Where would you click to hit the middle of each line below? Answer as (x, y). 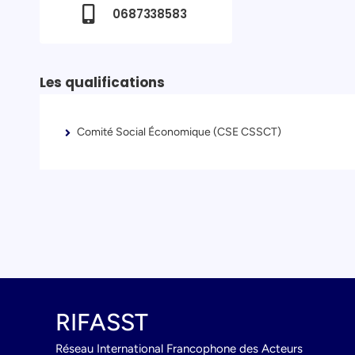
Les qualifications (103, 82)
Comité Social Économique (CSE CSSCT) (179, 132)
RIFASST (102, 322)
